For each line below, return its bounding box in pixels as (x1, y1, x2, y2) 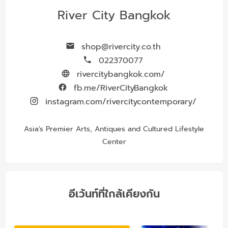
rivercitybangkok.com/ (74, 68, 165, 81)
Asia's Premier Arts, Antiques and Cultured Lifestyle (24, 124, 204, 135)
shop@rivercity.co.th (78, 41, 161, 53)
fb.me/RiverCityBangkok (71, 82, 168, 95)
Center (102, 136, 126, 148)
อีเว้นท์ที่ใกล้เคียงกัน (68, 186, 160, 203)
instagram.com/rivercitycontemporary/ (42, 96, 197, 108)
